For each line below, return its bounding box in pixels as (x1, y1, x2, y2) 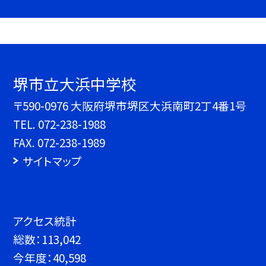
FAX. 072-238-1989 (13, 134, 106, 151)
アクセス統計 (13, 213, 77, 229)
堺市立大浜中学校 (13, 72, 137, 95)
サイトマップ (22, 153, 82, 169)
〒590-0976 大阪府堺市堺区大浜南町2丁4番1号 (13, 97, 247, 114)
